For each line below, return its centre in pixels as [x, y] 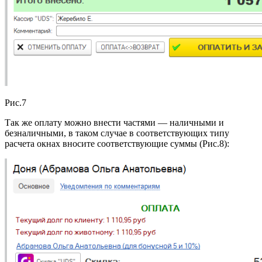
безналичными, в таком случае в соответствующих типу [117, 133]
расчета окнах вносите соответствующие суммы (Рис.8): [117, 144]
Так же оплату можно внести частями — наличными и [114, 123]
